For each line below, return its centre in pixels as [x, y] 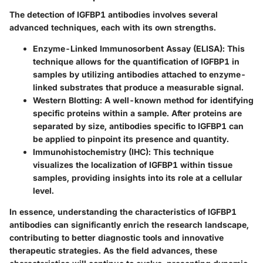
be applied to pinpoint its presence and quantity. [131, 139]
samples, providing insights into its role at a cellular [138, 177]
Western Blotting [66, 100]
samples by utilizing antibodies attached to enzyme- [139, 74]
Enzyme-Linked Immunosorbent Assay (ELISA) [128, 48]
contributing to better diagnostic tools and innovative [117, 237]
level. [43, 190]
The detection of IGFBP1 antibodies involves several [114, 14]
